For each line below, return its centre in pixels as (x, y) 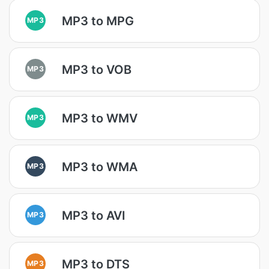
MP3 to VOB (97, 69)
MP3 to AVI (94, 215)
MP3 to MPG (98, 21)
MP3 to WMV (100, 118)
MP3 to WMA (100, 167)
